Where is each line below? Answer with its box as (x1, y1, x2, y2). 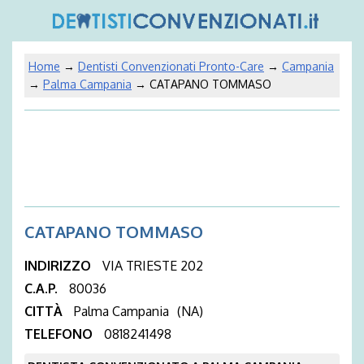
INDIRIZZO (24, 258, 94, 275)
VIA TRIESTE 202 (102, 258, 203, 275)
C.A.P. (24, 280, 61, 297)
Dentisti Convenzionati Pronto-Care (78, 58, 264, 73)
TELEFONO (24, 326, 96, 343)
